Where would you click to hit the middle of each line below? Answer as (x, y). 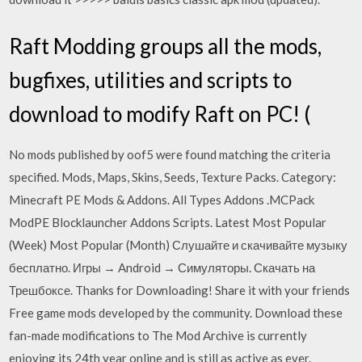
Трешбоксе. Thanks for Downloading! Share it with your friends (180, 290)
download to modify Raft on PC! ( (160, 114)
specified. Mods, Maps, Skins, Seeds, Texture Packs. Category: (173, 177)
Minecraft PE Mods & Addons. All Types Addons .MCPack (162, 199)
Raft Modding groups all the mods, (166, 46)
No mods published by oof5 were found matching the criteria (170, 154)
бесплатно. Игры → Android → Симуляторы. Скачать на (162, 267)
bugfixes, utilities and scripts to (151, 80)
